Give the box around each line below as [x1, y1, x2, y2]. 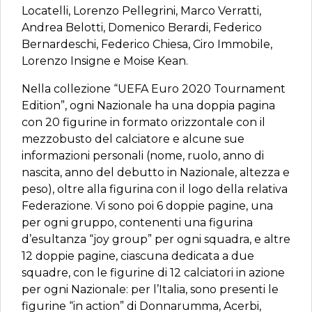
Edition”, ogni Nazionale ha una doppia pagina [22, 99, 275, 112]
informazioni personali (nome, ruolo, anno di [22, 149, 264, 162]
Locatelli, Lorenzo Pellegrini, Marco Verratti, [22, 4, 261, 17]
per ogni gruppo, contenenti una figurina [22, 216, 253, 229]
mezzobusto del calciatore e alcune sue [22, 132, 244, 146]
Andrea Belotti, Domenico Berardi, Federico [22, 21, 262, 34]
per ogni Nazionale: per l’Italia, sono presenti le [22, 283, 279, 296]
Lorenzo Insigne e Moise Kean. [22, 54, 188, 68]
